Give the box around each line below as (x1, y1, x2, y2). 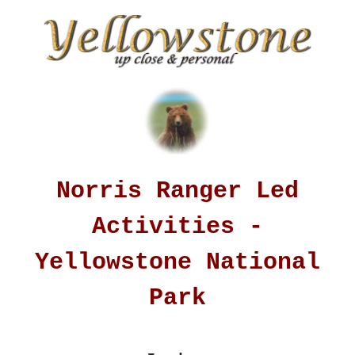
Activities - (92, 212, 263, 240)
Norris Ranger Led (56, 177, 299, 204)
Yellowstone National (35, 248, 320, 276)
